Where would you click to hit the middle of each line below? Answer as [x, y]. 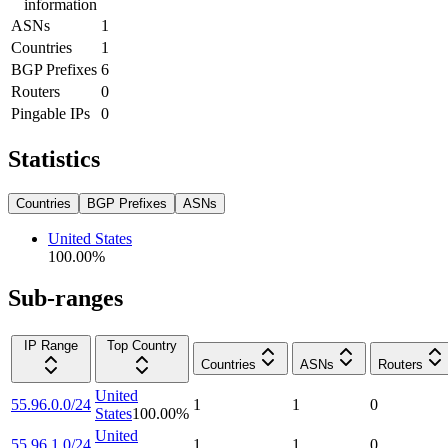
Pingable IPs [50, 113]
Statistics [54, 158]
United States [90, 238]
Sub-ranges [65, 298]
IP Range [51, 346]
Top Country [142, 346]
